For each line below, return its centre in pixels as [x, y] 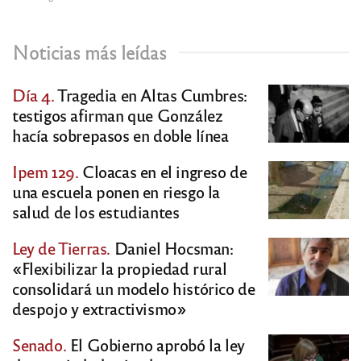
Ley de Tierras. [61, 248]
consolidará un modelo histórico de [134, 288]
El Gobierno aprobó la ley [156, 345]
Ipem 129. [46, 172]
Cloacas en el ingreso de [163, 172]
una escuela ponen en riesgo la [116, 192]
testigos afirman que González [118, 115]
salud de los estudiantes [96, 212]
